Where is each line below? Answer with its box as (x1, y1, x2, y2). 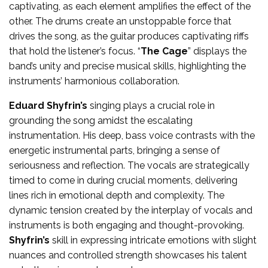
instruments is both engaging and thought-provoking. (9, 219, 244, 231)
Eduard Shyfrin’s (9, 99, 87, 111)
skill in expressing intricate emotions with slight (50, 234, 257, 246)
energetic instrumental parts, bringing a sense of (9, 144, 220, 156)
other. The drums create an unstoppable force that (9, 15, 232, 27)
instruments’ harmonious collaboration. (9, 75, 179, 87)
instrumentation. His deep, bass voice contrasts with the (9, 129, 255, 141)
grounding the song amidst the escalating (9, 114, 193, 126)
